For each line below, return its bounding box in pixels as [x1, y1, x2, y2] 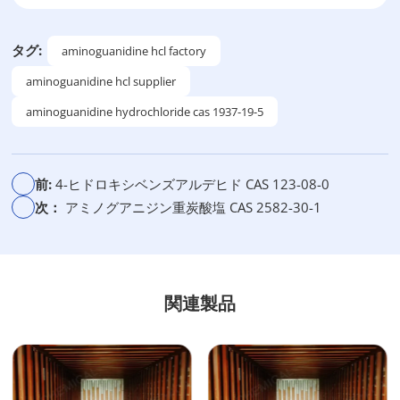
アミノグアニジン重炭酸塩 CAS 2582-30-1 [65, 197, 322, 216]
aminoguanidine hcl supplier [26, 73, 177, 89]
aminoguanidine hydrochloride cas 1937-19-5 [26, 104, 264, 120]
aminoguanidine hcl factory [62, 43, 207, 59]
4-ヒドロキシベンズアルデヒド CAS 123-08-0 [55, 174, 330, 193]
